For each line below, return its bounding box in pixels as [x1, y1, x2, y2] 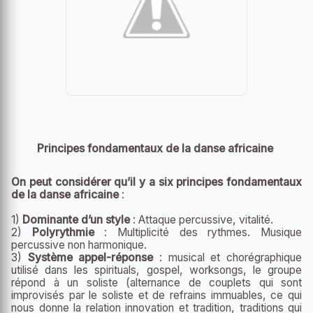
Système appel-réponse [27, 250, 154, 264]
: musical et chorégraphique [153, 250, 303, 264]
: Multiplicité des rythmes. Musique [94, 225, 303, 239]
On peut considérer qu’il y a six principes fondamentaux [11, 175, 302, 189]
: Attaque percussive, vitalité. [130, 212, 273, 226]
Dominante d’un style [22, 212, 130, 226]
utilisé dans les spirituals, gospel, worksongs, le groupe [11, 263, 302, 277]
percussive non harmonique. [11, 238, 147, 252]
